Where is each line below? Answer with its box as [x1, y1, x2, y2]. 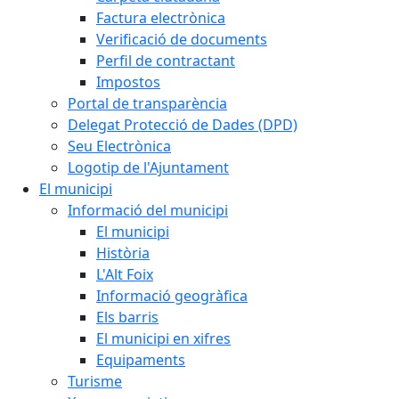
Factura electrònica [96, 8, 225, 28]
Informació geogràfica [96, 286, 248, 305]
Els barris [96, 307, 159, 327]
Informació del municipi [68, 200, 228, 220]
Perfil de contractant [96, 51, 235, 70]
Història [96, 243, 150, 263]
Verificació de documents [96, 29, 267, 49]
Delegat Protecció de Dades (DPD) [68, 115, 297, 134]
